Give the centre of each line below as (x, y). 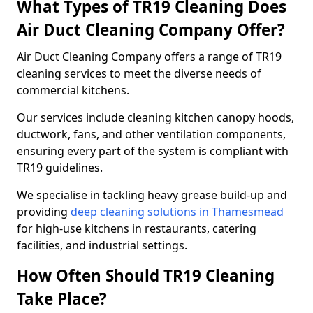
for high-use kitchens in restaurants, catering (137, 228)
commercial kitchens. (74, 90)
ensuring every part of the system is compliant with (153, 151)
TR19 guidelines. (61, 168)
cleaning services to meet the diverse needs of (139, 73)
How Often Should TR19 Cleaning (146, 276)
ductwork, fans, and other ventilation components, (151, 134)
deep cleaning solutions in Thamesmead (177, 212)
